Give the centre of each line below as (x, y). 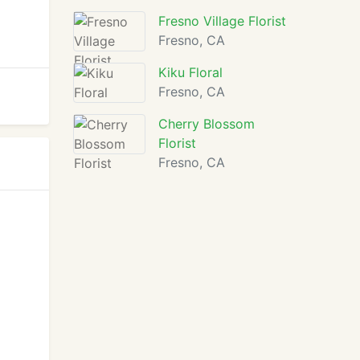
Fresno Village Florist (222, 21)
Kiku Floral (190, 72)
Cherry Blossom (207, 124)
